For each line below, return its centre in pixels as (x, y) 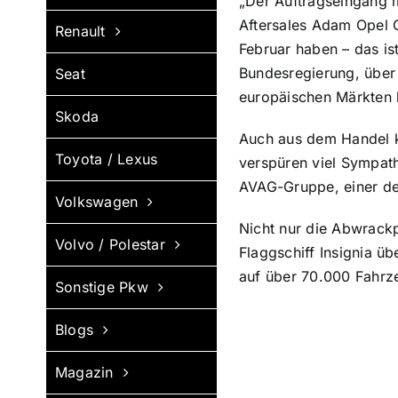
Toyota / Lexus (107, 159)
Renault (80, 31)
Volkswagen (97, 202)
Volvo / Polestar (110, 244)
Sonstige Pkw (102, 287)
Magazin (84, 372)
